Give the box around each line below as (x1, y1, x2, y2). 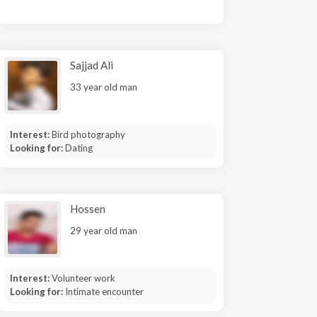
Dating (64, 142, 93, 154)
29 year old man (70, 225, 137, 236)
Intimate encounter (64, 286, 144, 297)
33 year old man (70, 81, 137, 93)
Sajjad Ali (70, 59, 113, 71)
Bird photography (51, 129, 125, 140)
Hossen (70, 202, 105, 215)
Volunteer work (51, 272, 115, 284)
